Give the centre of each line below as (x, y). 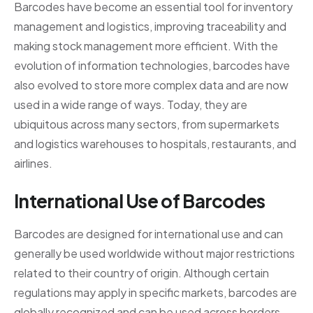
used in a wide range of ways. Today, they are (131, 105)
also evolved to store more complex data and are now (151, 85)
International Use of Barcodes (140, 201)
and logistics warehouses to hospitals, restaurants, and (155, 144)
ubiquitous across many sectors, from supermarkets (147, 124)
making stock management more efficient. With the (146, 46)
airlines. (33, 163)
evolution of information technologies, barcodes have (152, 66)
